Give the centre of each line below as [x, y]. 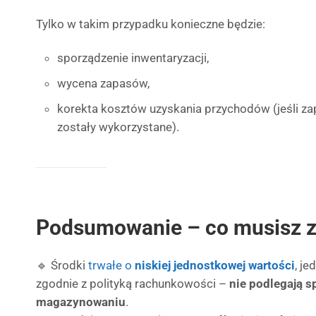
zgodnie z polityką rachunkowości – [133, 284]
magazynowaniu [81, 302]
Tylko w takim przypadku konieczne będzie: [151, 24]
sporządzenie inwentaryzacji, [133, 58]
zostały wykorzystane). [118, 127]
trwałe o [111, 265]
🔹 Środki [62, 265]
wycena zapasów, [103, 83]
